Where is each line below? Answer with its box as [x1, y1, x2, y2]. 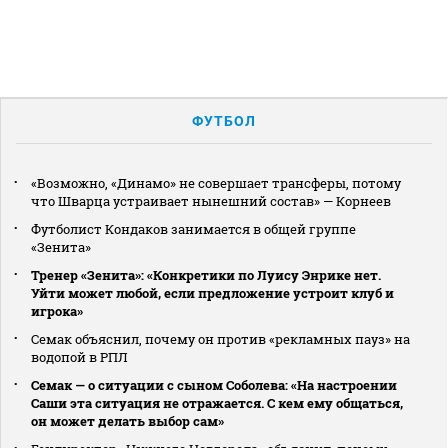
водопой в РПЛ [31, 347, 128, 366]
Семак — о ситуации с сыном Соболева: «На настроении [31, 375, 397, 394]
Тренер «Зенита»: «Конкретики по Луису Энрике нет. [31, 265, 381, 284]
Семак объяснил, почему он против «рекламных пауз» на [31, 329, 410, 348]
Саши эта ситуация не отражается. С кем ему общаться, [31, 393, 403, 412]
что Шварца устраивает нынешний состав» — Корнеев [31, 191, 391, 210]
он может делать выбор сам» [31, 411, 224, 430]
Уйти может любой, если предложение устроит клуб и [31, 283, 394, 302]
